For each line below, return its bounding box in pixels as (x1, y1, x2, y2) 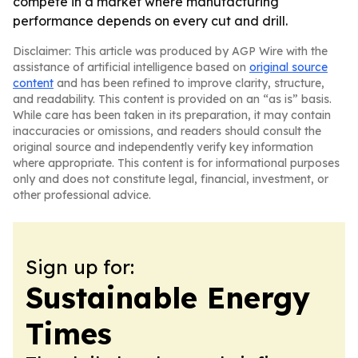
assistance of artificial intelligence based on (13, 60, 249, 74)
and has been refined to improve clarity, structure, (54, 76, 324, 90)
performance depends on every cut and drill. (13, 13, 288, 29)
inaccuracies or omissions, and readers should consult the (13, 124, 321, 138)
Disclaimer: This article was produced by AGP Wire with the (13, 44, 328, 58)
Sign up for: (26, 255, 134, 279)
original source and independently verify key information (13, 140, 313, 154)
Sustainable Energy (26, 280, 310, 316)
